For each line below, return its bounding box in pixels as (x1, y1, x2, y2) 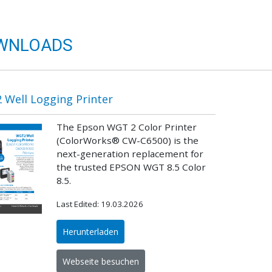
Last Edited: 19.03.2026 (56, 199, 144, 210)
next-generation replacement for (56, 148, 204, 160)
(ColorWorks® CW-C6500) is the (56, 134, 199, 147)
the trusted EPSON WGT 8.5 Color (56, 161, 206, 174)
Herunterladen (63, 226, 119, 238)
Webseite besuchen (63, 255, 140, 267)
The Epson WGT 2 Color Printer (56, 121, 197, 134)
